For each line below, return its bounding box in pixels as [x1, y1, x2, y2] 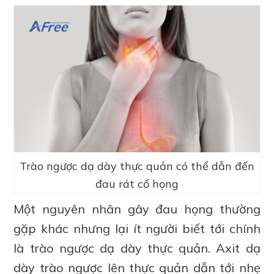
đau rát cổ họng [95, 177, 179, 191]
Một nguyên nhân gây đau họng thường [13, 201, 261, 217]
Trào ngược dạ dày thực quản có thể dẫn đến [20, 159, 254, 174]
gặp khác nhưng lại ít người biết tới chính [13, 221, 261, 237]
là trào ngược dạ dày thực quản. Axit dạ [13, 240, 261, 256]
